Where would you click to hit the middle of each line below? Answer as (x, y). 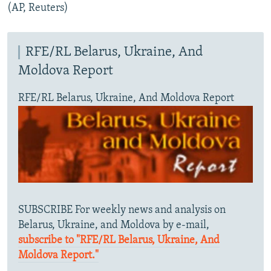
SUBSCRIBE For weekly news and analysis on (122, 210)
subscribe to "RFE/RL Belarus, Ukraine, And (119, 240)
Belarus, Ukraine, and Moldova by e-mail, (114, 225)
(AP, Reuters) (38, 8)
